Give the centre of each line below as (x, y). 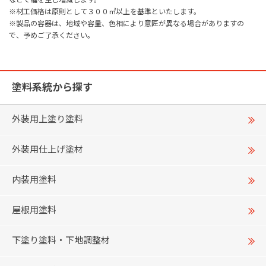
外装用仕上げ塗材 (47, 149)
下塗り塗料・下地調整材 (61, 240)
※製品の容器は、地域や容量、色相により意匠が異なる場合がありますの (126, 23)
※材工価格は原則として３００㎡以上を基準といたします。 (105, 11)
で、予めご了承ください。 (52, 35)
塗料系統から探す (52, 87)
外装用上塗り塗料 (47, 118)
